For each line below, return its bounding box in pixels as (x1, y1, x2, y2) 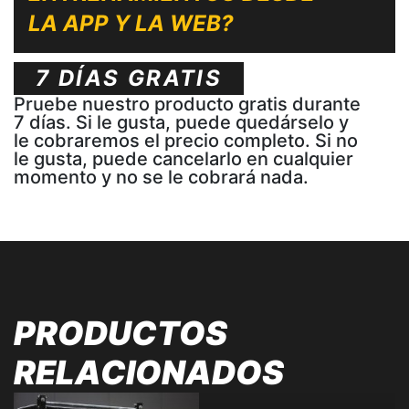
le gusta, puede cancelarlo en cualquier (14, 147, 353, 170)
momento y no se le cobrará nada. (14, 165, 309, 188)
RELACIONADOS (14, 351, 284, 393)
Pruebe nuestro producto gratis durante (14, 92, 361, 115)
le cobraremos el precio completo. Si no (14, 129, 358, 152)
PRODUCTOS (14, 312, 227, 353)
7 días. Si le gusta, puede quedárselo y (14, 110, 349, 133)
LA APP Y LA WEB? (28, 9, 234, 37)
